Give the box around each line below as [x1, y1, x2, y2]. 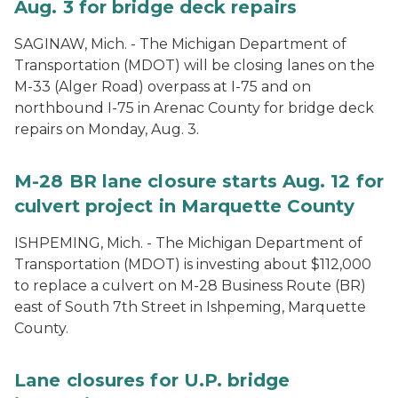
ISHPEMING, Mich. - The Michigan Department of [14, 235, 362, 251]
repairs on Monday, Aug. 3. [14, 121, 199, 138]
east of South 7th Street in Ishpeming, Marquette [14, 298, 366, 315]
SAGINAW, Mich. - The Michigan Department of [14, 36, 346, 52]
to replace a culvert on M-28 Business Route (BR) [14, 277, 366, 294]
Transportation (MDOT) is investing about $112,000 [14, 256, 371, 273]
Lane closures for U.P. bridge [14, 370, 290, 391]
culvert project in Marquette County [14, 195, 355, 217]
